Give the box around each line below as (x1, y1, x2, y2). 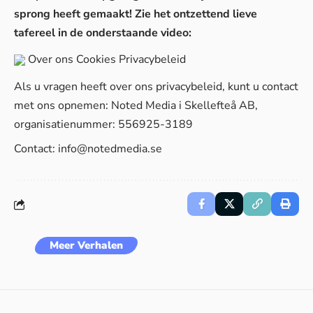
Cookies (76, 51, 116, 67)
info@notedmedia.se (58, 141, 162, 156)
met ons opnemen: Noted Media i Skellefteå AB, (14, 98, 258, 113)
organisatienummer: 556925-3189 (14, 117, 193, 132)
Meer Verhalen (50, 238, 123, 252)
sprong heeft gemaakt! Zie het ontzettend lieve (14, 6, 257, 22)
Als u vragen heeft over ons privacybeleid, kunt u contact (14, 79, 298, 94)
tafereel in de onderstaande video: (14, 25, 191, 41)
